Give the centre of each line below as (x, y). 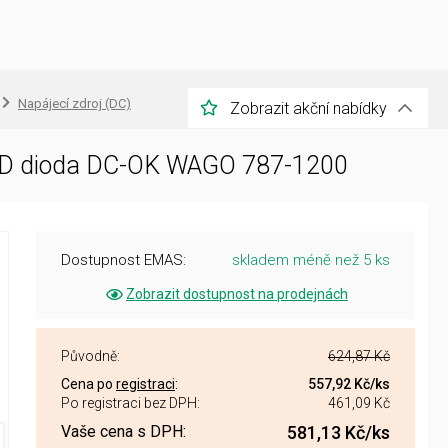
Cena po (88, 384)
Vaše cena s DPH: (123, 431)
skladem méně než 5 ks (311, 260)
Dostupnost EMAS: (123, 260)
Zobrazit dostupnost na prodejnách (237, 294)
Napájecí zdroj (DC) (74, 103)
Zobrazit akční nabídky (308, 108)
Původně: (90, 356)
